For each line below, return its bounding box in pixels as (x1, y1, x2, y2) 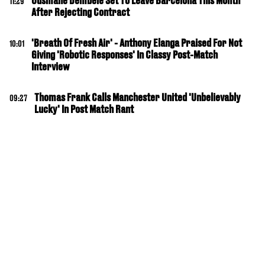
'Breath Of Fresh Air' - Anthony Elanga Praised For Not (31, 37, 242, 49)
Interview (31, 60, 70, 73)
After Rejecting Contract (31, 6, 130, 18)
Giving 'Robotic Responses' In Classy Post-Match (31, 49, 218, 61)
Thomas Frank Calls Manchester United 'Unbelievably (34, 91, 241, 104)
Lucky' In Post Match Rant (34, 103, 134, 115)
